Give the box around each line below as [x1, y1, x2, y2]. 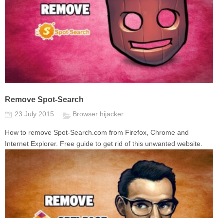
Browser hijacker [73, 110, 124, 118]
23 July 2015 [15, 110, 56, 118]
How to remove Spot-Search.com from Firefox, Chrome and [5, 128, 189, 137]
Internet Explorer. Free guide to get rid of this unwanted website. [5, 140, 202, 148]
